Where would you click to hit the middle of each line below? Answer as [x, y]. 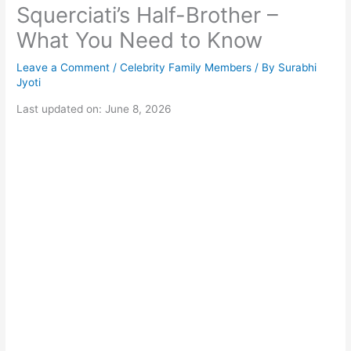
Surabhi [298, 67]
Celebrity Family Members [186, 67]
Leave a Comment [63, 67]
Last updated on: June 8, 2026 [94, 109]
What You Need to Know [140, 40]
